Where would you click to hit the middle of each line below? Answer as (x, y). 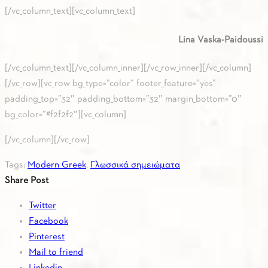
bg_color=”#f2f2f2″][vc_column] (66, 115)
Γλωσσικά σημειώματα (135, 165)
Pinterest (47, 237)
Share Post (27, 180)
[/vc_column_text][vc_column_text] (70, 12)
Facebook (48, 221)
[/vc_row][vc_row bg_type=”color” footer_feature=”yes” (110, 83)
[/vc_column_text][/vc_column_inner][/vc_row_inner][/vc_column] (128, 68)
